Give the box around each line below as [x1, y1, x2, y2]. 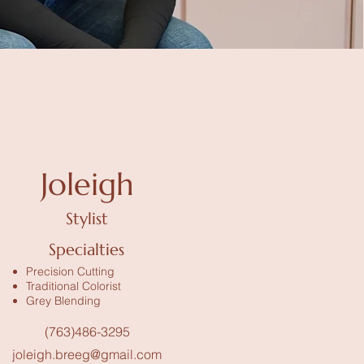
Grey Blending [26, 293, 102, 308]
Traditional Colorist [26, 279, 122, 293]
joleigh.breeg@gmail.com [12, 346, 162, 362]
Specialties [49, 240, 125, 260]
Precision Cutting [26, 264, 115, 279]
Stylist [66, 209, 109, 229]
